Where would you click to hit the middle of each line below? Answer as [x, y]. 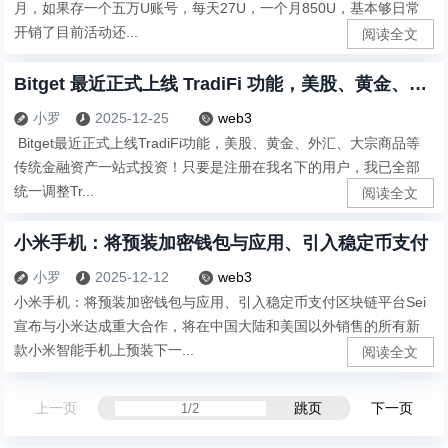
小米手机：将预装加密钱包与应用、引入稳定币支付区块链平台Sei [220, 301]
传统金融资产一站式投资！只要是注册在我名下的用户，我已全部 [217, 167]
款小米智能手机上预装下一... [104, 349]
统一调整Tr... [54, 191]
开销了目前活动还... [76, 32]
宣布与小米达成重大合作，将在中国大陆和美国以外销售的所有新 [217, 325]
